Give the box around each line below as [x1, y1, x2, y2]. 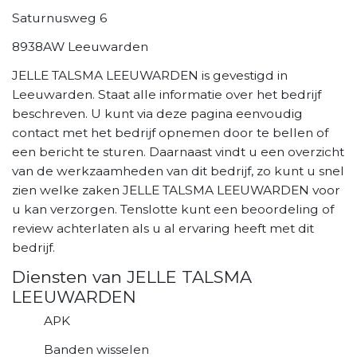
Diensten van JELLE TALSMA [12, 266, 252, 287]
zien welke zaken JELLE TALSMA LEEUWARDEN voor [12, 182, 340, 198]
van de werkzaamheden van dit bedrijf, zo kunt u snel [12, 163, 344, 178]
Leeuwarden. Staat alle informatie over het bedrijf [12, 86, 321, 102]
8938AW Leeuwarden [12, 38, 148, 54]
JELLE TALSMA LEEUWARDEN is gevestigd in [12, 67, 288, 83]
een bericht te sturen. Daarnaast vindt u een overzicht [12, 143, 344, 159]
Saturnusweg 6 [12, 10, 107, 25]
